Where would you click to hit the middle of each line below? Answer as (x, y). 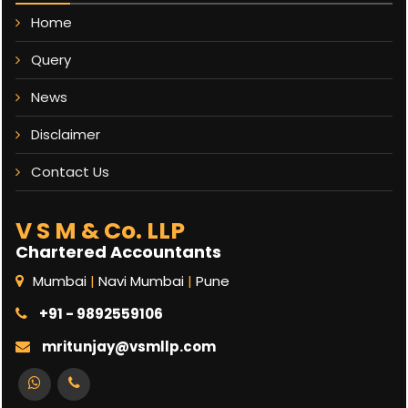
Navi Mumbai (141, 281)
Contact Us (70, 172)
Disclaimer (66, 134)
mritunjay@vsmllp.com (127, 347)
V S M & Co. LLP (100, 231)
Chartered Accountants (118, 252)
